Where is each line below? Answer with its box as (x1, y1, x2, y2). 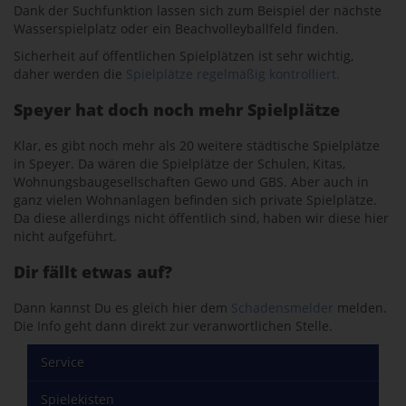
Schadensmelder (231, 299, 333, 316)
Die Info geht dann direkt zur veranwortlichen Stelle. (14, 317, 333, 334)
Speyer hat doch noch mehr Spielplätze (14, 99, 340, 121)
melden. (333, 299, 387, 316)
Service (41, 353, 84, 371)
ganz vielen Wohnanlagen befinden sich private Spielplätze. (14, 191, 377, 208)
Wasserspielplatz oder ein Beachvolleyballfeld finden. (14, 20, 339, 37)
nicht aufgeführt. (14, 227, 117, 245)
